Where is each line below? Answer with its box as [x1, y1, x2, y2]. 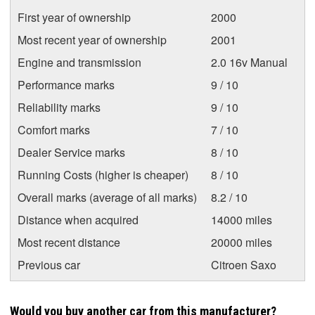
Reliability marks [18, 98, 101, 115]
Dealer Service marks [18, 143, 125, 160]
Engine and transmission [18, 53, 141, 70]
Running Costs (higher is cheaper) [18, 166, 188, 183]
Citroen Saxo [211, 256, 276, 273]
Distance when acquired [18, 211, 139, 228]
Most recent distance [18, 233, 120, 250]
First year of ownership [18, 8, 131, 25]
